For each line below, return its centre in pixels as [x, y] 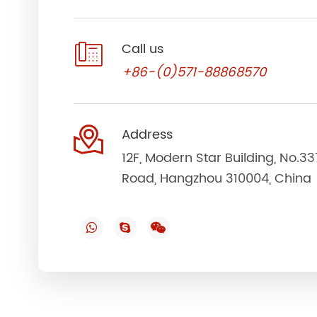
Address [147, 134]
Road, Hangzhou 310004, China [216, 178]
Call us [142, 49]
